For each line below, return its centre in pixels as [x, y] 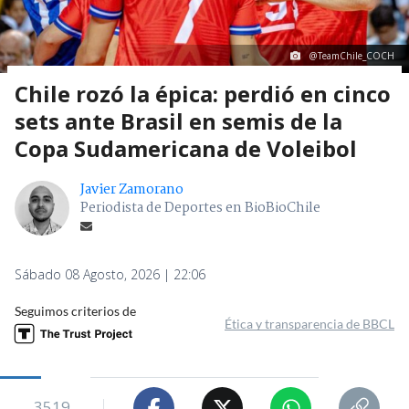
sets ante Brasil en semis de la [178, 121]
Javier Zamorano [132, 190]
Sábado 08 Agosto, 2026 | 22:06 [110, 275]
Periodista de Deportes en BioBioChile [200, 209]
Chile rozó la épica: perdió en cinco [203, 94]
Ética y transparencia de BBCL [309, 324]
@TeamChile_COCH [352, 56]
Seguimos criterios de [75, 311]
